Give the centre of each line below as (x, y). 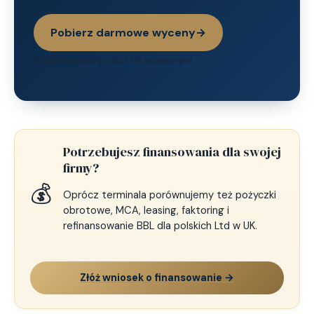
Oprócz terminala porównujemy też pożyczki (170, 194)
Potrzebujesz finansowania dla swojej (172, 151)
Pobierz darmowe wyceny (123, 32)
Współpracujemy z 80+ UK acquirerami (113, 60)
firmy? (81, 168)
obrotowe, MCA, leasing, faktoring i (146, 210)
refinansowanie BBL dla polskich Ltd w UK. (161, 225)
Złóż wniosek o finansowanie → (157, 277)
